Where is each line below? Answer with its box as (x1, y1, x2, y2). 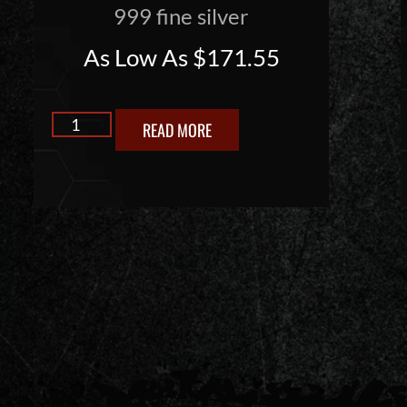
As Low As (83, 43, 193, 73)
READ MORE (142, 117, 212, 142)
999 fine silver (114, 3, 250, 30)
